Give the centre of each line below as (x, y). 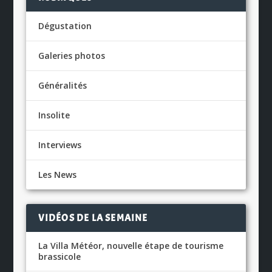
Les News (57, 174)
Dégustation (65, 25)
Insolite (54, 115)
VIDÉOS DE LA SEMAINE (93, 218)
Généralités (62, 85)
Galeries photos (71, 55)
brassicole (59, 256)
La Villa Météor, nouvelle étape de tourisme (131, 245)
